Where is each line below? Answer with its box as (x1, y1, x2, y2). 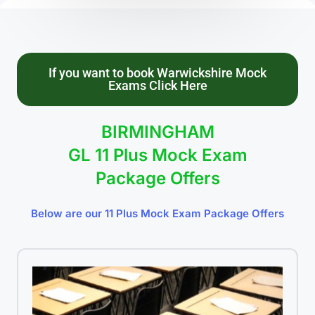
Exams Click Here (108, 78, 207, 94)
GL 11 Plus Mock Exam (67, 145, 247, 166)
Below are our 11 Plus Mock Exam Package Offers (31, 207, 284, 221)
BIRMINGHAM (101, 122, 214, 143)
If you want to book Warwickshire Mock (49, 65, 266, 81)
